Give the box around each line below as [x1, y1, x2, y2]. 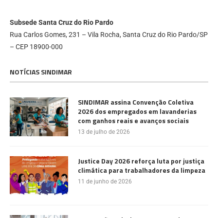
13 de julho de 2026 [78, 128, 130, 135]
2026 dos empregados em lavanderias [78, 106, 197, 116]
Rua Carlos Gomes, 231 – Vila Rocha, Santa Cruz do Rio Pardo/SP [10, 30, 208, 38]
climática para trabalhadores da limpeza [78, 164, 205, 175]
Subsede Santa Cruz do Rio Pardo [10, 18, 113, 26]
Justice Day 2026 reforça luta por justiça [78, 155, 204, 166]
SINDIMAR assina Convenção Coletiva [78, 96, 194, 107]
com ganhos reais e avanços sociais [78, 115, 189, 126]
